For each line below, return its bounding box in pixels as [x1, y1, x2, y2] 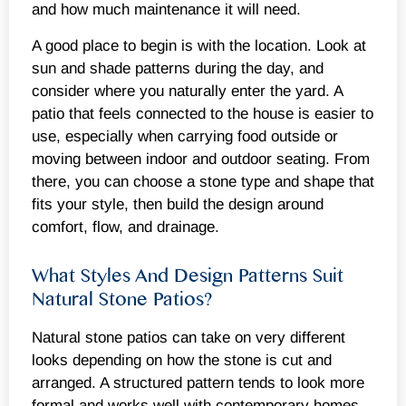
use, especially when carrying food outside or [32, 127, 338, 145]
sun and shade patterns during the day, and [32, 59, 324, 77]
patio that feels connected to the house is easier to [32, 104, 373, 122]
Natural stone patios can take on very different [32, 329, 345, 347]
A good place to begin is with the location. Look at [32, 36, 366, 54]
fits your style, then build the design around [32, 195, 324, 213]
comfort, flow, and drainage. [32, 217, 219, 236]
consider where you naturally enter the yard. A [32, 82, 343, 100]
